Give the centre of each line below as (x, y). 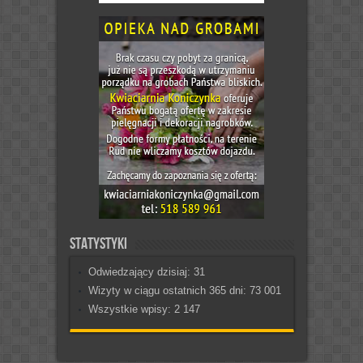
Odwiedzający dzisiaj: (141, 272)
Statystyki (98, 244)
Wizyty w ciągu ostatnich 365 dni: (169, 291)
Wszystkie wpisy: (131, 310)
